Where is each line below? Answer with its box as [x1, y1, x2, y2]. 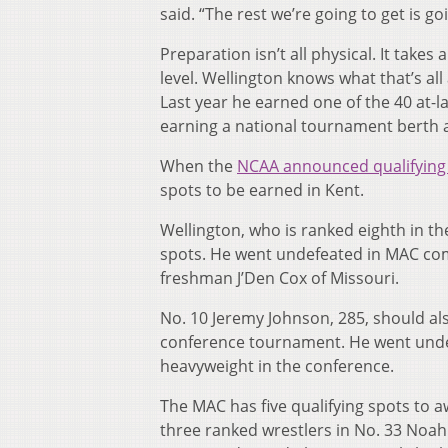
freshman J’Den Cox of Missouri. [160, 267, 399, 290]
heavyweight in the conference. [160, 355, 394, 378]
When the [160, 155, 237, 178]
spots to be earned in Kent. [160, 179, 364, 202]
